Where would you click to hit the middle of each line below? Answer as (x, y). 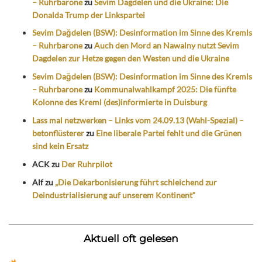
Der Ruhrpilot (87, 164)
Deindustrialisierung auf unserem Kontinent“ (114, 195)
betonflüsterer (58, 133)
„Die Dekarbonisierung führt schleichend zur (136, 182)
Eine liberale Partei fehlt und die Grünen (169, 133)
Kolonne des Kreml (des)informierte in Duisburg (120, 102)
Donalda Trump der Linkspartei (89, 15)
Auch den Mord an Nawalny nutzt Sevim (167, 46)
